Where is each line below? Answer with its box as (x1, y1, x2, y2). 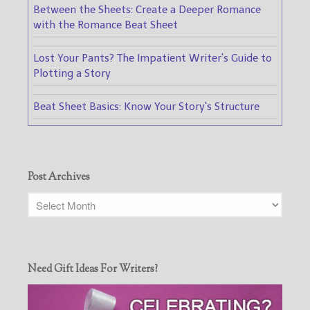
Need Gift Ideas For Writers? (28, 262, 158, 277)
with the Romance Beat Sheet (33, 18, 178, 31)
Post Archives (28, 170, 90, 185)
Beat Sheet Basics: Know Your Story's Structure (33, 100, 259, 113)
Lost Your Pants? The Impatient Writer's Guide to (33, 51, 272, 64)
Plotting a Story (33, 66, 111, 80)
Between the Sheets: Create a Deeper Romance (33, 3, 261, 16)
